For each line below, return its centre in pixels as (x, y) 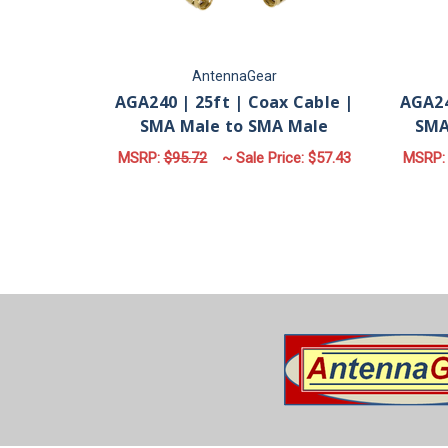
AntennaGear (234, 76)
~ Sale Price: (264, 157)
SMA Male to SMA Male (234, 126)
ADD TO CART (234, 199)
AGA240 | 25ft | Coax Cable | (234, 102)
